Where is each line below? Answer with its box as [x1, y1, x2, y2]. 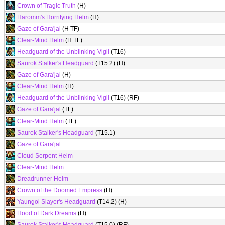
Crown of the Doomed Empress [17, 187, 102, 194]
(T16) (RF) [109, 94, 139, 101]
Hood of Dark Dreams [17, 210, 76, 217]
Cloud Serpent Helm [17, 152, 73, 159]
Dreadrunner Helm [17, 175, 68, 182]
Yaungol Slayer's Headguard [17, 198, 95, 205]
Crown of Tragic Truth [17, 2, 76, 9]
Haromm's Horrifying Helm [17, 14, 89, 21]
